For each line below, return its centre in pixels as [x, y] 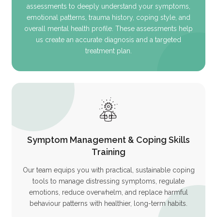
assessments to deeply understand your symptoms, [108, 6]
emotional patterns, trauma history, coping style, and [108, 17]
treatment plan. [108, 51]
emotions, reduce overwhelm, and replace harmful [108, 192]
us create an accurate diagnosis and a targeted [108, 39]
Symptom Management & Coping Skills [108, 139]
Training [108, 152]
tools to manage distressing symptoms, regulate [108, 181]
